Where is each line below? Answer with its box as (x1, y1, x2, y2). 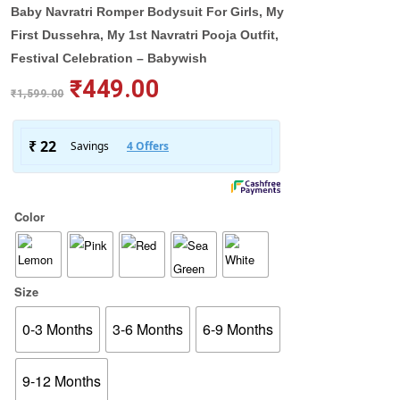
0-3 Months (22, 319, 93, 340)
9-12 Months (22, 371, 101, 392)
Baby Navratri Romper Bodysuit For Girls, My (11, 4, 284, 20)
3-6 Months (112, 319, 183, 340)
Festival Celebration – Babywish (11, 51, 207, 66)
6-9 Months (203, 319, 273, 340)
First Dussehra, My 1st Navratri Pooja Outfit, (11, 28, 279, 43)
